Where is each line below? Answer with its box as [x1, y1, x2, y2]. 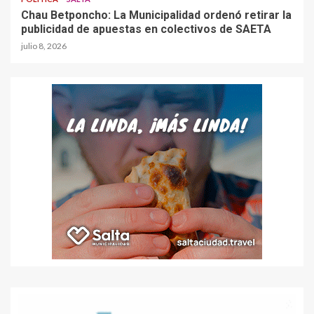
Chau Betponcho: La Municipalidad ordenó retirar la [21, 8, 292, 22]
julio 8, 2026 [21, 41, 67, 52]
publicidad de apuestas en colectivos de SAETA [21, 22, 271, 36]
